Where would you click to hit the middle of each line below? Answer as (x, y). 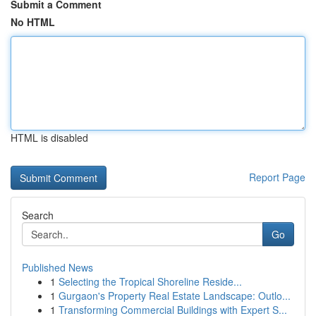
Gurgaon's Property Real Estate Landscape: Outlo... (175, 296)
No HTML (33, 22)
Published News (57, 267)
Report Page (277, 177)
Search (38, 215)
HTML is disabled (49, 138)
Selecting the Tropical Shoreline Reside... (150, 281)
